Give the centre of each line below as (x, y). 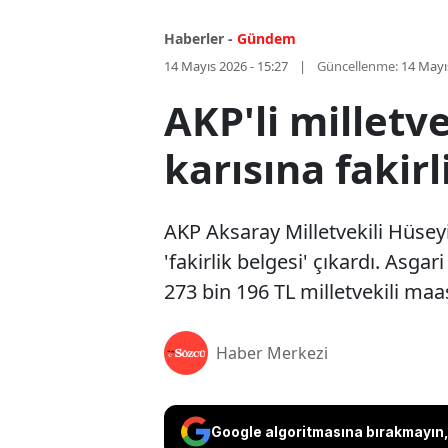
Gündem (266, 39)
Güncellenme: (357, 66)
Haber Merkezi (272, 353)
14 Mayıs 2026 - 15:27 (226, 66)
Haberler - (198, 39)
